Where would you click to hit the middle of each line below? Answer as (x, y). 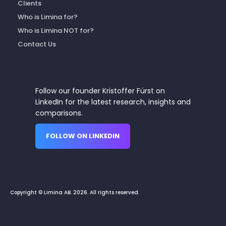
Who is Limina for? (48, 17)
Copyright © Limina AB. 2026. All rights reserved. (75, 192)
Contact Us (37, 44)
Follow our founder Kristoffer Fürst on (100, 91)
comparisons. (59, 113)
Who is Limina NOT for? (56, 30)
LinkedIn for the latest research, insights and (113, 102)
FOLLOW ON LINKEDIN (83, 136)
